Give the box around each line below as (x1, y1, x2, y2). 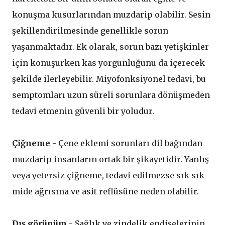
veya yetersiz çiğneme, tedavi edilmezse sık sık (12, 170, 204, 180)
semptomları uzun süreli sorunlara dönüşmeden (12, 89, 210, 100)
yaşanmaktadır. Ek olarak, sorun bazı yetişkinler (12, 41, 209, 52)
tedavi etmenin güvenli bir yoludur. (12, 105, 154, 116)
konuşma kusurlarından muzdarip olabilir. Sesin (12, 9, 210, 20)
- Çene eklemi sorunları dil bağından (50, 138, 202, 148)
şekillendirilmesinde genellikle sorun (12, 25, 168, 36)
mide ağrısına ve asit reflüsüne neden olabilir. (12, 186, 199, 196)
